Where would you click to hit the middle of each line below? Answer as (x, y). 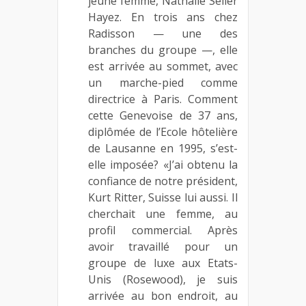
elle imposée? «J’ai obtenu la (163, 164)
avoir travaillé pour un (163, 246)
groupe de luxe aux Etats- (163, 263)
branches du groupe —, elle (163, 50)
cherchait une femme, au (163, 213)
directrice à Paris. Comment (163, 99)
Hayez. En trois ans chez (163, 17)
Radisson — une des (163, 33)
